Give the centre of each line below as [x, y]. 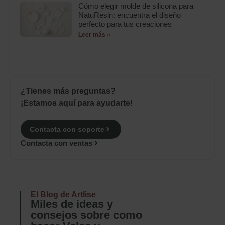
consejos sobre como [86, 215]
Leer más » [95, 35]
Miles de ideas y [72, 204]
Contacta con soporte [67, 129]
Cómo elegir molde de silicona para [136, 6]
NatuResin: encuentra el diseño [130, 15]
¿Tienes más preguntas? [68, 91]
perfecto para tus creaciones [125, 24]
